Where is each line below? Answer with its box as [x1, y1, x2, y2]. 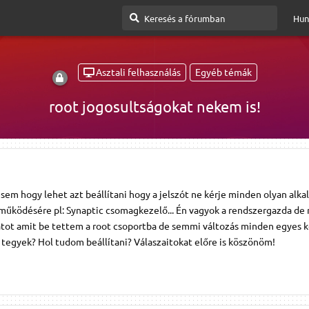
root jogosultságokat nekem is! [48, 97, 261, 115]
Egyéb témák [195, 66, 252, 79]
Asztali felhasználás [95, 66, 181, 79]
